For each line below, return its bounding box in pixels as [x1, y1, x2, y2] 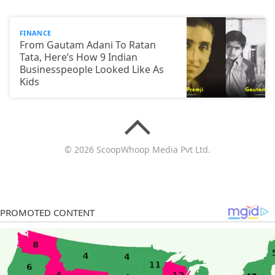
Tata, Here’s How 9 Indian [20, 50, 137, 64]
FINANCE [20, 28, 52, 38]
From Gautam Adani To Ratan [20, 38, 156, 52]
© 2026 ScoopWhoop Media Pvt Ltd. [64, 144, 211, 156]
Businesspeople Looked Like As [20, 63, 164, 77]
